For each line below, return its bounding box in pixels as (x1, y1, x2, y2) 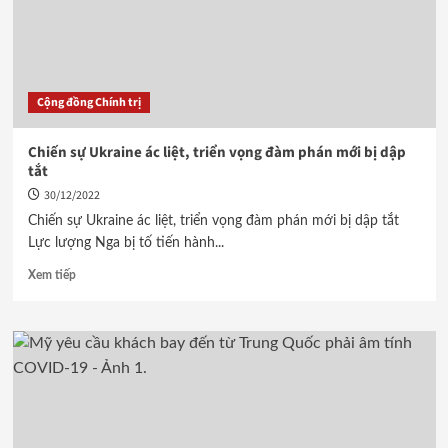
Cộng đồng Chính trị (36, 94, 141, 111)
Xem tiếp (27, 269, 76, 281)
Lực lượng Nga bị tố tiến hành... (27, 236, 224, 250)
